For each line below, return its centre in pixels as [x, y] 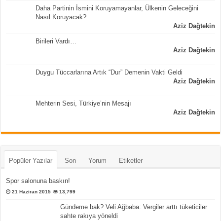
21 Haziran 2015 [32, 192]
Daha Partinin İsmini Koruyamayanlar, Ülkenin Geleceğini [117, 8]
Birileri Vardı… [56, 41]
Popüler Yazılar [31, 161]
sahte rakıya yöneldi [89, 216]
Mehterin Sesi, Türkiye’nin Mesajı [84, 104]
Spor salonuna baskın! [38, 181]
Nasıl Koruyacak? [61, 17]
